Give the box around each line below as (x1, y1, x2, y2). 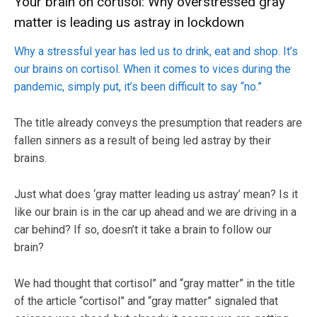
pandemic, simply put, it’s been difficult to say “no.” (14, 79, 262, 93)
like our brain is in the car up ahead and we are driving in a (14, 204, 296, 219)
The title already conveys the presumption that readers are (14, 115, 302, 129)
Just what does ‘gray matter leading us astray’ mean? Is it (14, 187, 298, 201)
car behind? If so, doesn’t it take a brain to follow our (14, 222, 272, 236)
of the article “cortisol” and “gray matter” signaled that (14, 294, 278, 308)
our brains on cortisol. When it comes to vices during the (14, 62, 291, 76)
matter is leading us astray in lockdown (14, 13, 244, 30)
